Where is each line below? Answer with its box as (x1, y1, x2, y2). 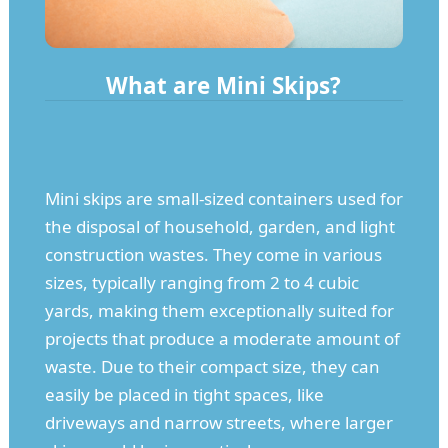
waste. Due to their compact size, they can (44, 355, 380, 379)
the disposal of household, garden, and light (44, 215, 395, 239)
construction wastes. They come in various (44, 243, 382, 267)
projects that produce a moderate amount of (44, 327, 400, 351)
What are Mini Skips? (106, 70, 342, 102)
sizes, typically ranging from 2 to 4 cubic (44, 271, 359, 295)
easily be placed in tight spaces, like (44, 383, 324, 407)
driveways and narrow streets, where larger (44, 411, 393, 435)
